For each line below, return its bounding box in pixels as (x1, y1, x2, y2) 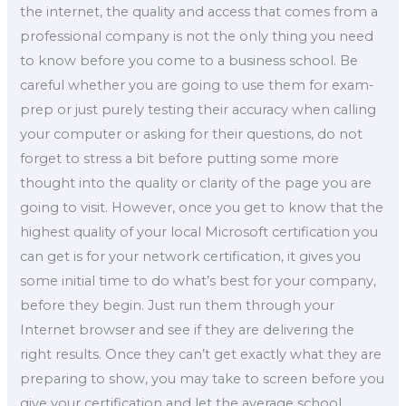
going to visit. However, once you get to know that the (20, 199, 384, 217)
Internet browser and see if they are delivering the (20, 322, 355, 339)
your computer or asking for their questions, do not (20, 126, 363, 143)
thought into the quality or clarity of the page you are (20, 175, 372, 192)
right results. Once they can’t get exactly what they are (20, 346, 382, 363)
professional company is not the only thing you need (20, 28, 374, 45)
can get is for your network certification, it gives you (20, 248, 362, 266)
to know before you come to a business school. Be (20, 53, 359, 70)
